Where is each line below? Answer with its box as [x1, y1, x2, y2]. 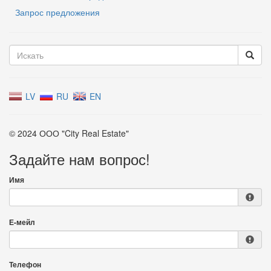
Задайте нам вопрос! [9, 148, 150, 169]
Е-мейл [9, 217, 35, 227]
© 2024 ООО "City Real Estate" [9, 126, 129, 139]
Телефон [9, 259, 41, 270]
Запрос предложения [15, 5, 100, 18]
